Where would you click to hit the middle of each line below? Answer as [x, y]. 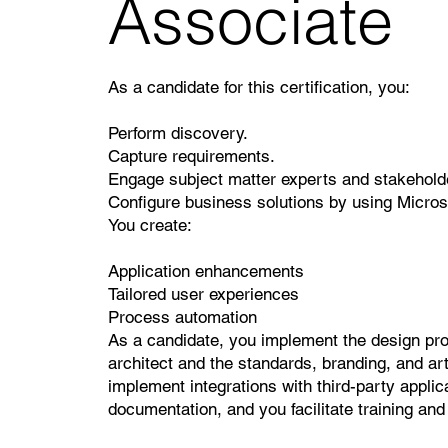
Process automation [182, 316]
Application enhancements [205, 270]
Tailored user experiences [203, 293]
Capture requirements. [191, 155]
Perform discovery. [177, 132]
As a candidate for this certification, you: [258, 86]
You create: [149, 224]
